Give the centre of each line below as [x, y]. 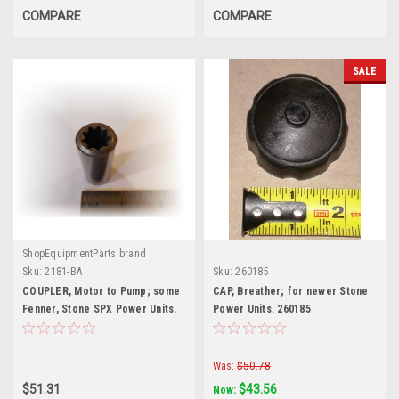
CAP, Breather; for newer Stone [291, 291]
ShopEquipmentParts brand [84, 253]
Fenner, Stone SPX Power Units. [100, 309]
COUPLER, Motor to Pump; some [101, 291]
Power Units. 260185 [262, 309]
